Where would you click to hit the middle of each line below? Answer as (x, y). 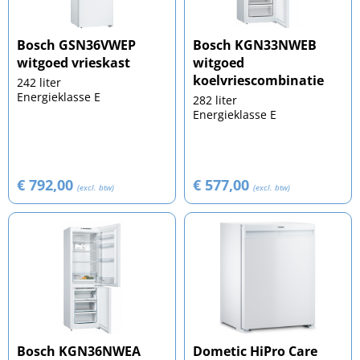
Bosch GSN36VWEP (76, 45)
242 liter (39, 83)
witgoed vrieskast (74, 63)
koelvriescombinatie (258, 81)
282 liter (215, 100)
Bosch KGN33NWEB (255, 45)
